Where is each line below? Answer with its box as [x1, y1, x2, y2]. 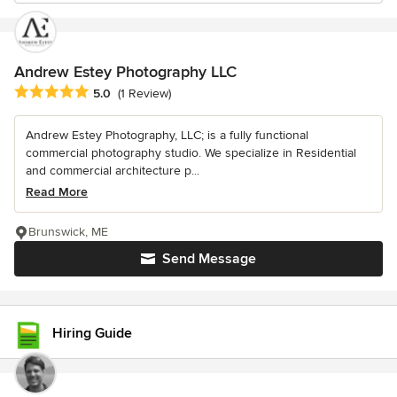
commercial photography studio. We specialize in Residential [26, 145, 356, 161]
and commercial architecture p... [26, 163, 199, 179]
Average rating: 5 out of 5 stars [13, 83, 203, 102]
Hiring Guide [52, 324, 132, 342]
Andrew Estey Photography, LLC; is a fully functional [26, 128, 308, 144]
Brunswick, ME [28, 224, 108, 240]
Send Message [162, 250, 256, 269]
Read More [26, 184, 88, 200]
